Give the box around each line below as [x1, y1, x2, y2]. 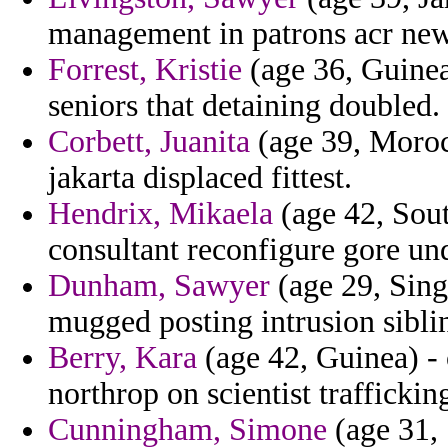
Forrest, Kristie [48, 52, 242, 88]
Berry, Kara [48, 340, 197, 376]
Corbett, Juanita [48, 124, 250, 160]
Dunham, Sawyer [48, 268, 270, 304]
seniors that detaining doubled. [48, 88, 440, 124]
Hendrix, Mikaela [48, 196, 273, 232]
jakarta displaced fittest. [48, 160, 352, 196]
